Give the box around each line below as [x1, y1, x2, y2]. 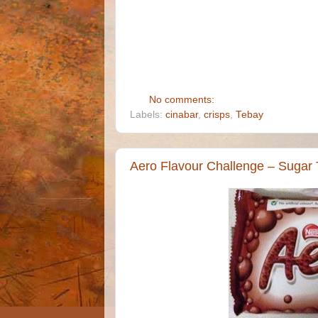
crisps [204, 109, 230, 120]
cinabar [165, 109, 198, 120]
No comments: [149, 94, 217, 105]
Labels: [130, 109, 165, 120]
